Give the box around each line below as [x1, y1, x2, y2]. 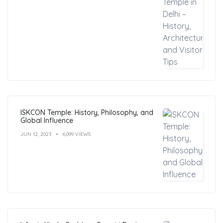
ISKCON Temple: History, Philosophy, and [20, 108, 153, 117]
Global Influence [20, 115, 73, 125]
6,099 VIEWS [63, 130, 91, 137]
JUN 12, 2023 [20, 130, 51, 137]
